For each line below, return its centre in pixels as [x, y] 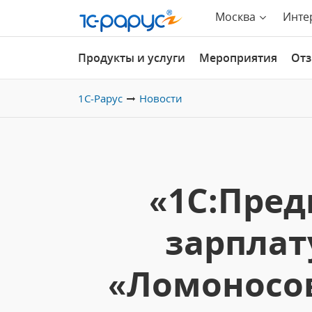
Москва [235, 17]
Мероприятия [238, 58]
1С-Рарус [100, 98]
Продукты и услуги [132, 58]
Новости [161, 98]
